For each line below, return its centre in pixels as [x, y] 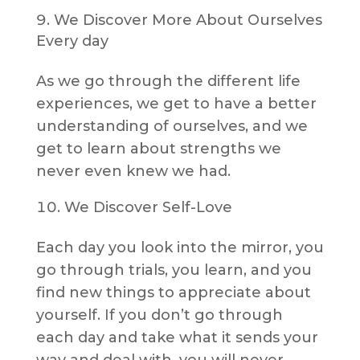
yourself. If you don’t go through [159, 315]
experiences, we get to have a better [176, 104]
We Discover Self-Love [150, 208]
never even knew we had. [133, 172]
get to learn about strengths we [158, 149]
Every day [74, 41]
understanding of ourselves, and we [172, 127]
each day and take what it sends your [177, 338]
